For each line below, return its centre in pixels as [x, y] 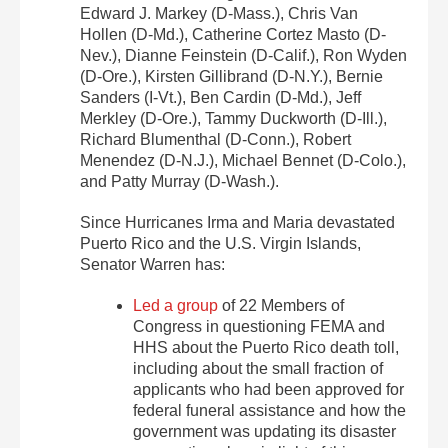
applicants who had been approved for [269, 389]
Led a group [176, 305]
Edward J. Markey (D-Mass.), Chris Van [219, 13]
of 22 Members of [281, 305]
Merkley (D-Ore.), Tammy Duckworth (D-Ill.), [233, 118]
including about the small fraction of [258, 368]
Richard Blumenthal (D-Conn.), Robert [215, 139]
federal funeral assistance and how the [270, 410]
